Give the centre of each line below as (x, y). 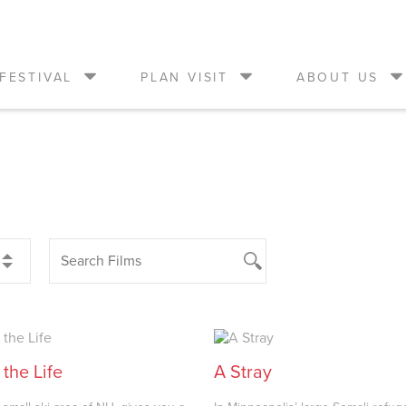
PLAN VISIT (184, 77)
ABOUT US (338, 77)
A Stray (243, 373)
